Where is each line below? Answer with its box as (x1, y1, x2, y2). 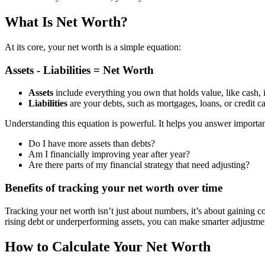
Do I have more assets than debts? (28, 138, 155, 149)
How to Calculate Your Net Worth (5, 238, 211, 254)
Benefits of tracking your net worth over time (5, 181, 222, 194)
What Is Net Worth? (5, 14, 128, 30)
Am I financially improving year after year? (28, 149, 190, 160)
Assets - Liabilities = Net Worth (5, 63, 154, 76)
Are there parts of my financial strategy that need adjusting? (28, 160, 250, 170)
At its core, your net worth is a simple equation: (5, 41, 181, 52)
